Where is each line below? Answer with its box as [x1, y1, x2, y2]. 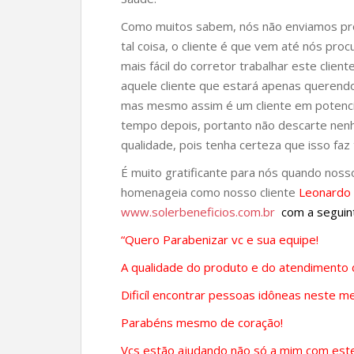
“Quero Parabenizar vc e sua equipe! [121, 232, 318, 247]
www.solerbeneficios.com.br [121, 204, 275, 220]
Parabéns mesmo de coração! [121, 314, 283, 330]
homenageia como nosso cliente [121, 184, 299, 200]
